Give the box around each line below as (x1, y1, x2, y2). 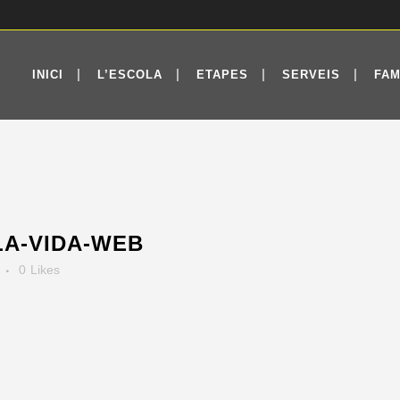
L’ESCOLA (97, 68, 162, 81)
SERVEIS (282, 68, 340, 81)
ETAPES (196, 68, 248, 81)
